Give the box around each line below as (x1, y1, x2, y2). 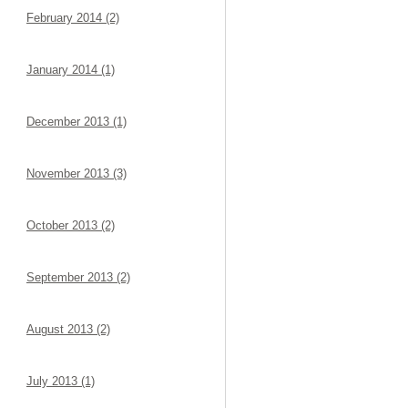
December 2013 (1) (26, 115, 127, 128)
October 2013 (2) (26, 219, 115, 232)
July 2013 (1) (26, 374, 95, 388)
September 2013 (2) (26, 270, 130, 284)
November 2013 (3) (26, 167, 127, 180)
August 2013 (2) (26, 322, 110, 336)
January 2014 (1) (26, 63, 115, 76)
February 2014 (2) (26, 11, 119, 25)
